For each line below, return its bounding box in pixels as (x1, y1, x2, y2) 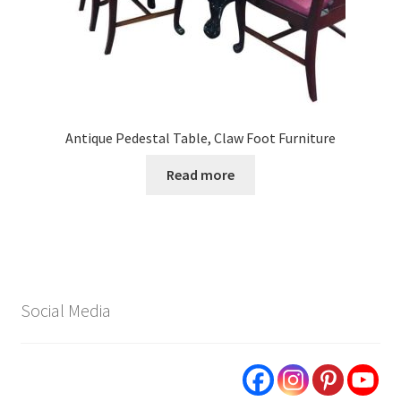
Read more (166, 165, 235, 183)
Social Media (20, 299, 111, 322)
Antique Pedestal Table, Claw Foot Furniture (65, 129, 336, 148)
